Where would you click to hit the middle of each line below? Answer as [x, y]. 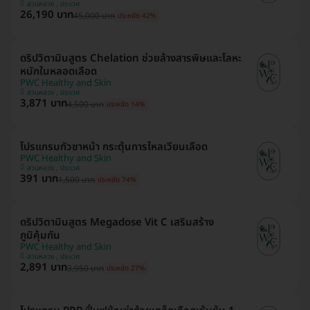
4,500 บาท [85, 104]
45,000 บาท [94, 16]
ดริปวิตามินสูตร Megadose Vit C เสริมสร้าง [117, 222]
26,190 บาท [47, 15]
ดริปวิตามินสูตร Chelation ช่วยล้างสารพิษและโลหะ [131, 58]
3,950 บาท [85, 268]
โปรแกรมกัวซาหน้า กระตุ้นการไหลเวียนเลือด [114, 147]
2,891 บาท [44, 267]
